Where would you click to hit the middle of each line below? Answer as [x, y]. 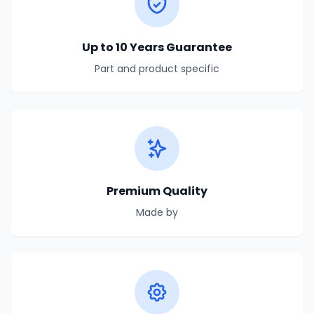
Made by [157, 212]
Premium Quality [157, 191]
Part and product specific [157, 68]
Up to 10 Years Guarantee [157, 47]
